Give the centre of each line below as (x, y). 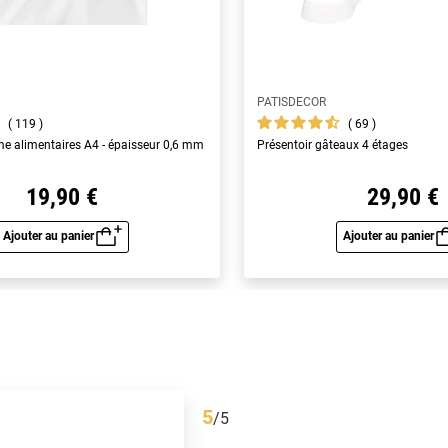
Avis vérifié (88, 438)
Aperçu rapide (111, 249)
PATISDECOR (292, 102)
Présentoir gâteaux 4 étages (333, 145)
